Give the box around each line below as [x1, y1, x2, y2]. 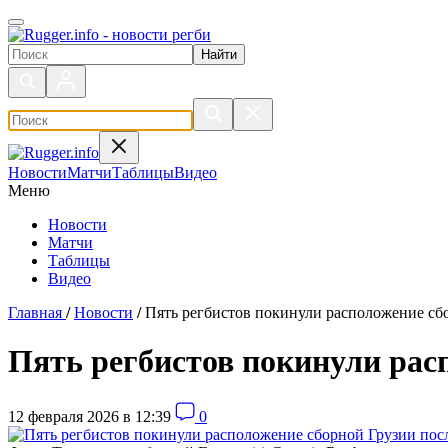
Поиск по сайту [7, 43, 114, 60]
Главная [8, 304, 62, 321]
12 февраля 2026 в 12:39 [8, 407, 171, 425]
